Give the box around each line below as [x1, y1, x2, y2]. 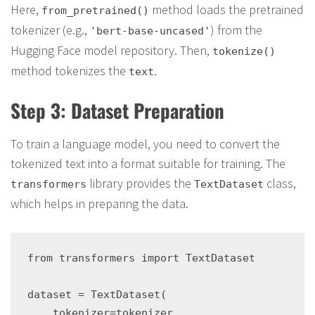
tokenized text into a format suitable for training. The [11, 155, 285, 172]
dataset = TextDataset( [27, 288, 167, 301]
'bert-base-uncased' [90, 25, 210, 37]
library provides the [86, 175, 194, 191]
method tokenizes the [11, 63, 129, 79]
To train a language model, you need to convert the [11, 136, 280, 152]
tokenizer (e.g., [11, 22, 90, 38]
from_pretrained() [41, 4, 149, 17]
